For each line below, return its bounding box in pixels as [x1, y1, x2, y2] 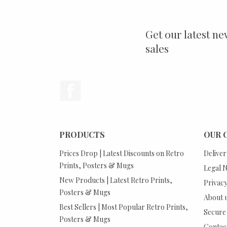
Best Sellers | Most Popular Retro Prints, [59, 202, 188, 212]
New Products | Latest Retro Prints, [59, 175, 172, 185]
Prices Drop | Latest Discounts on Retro [59, 148, 184, 158]
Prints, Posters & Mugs [59, 161, 134, 170]
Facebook [81, 81, 116, 92]
